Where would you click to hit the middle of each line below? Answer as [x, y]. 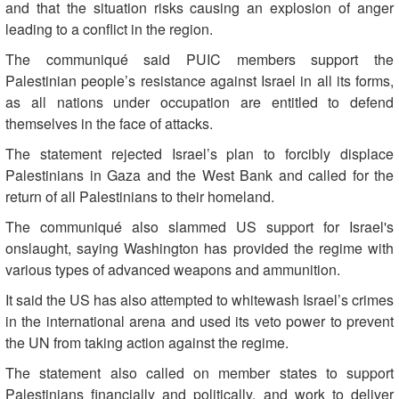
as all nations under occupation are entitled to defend [199, 102]
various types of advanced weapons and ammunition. [173, 269]
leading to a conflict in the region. [111, 28]
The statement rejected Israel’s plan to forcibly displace [199, 153]
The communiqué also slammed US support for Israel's [199, 226]
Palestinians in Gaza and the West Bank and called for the [199, 175]
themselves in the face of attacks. [109, 123]
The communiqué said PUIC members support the [199, 59]
